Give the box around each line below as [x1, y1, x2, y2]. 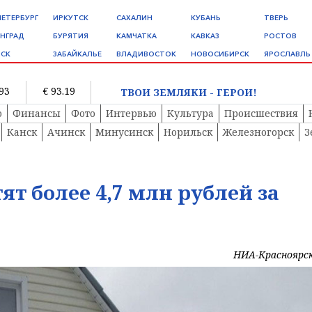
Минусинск [95, 125, 153, 139]
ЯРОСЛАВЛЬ [264, 49, 311, 58]
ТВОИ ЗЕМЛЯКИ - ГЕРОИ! [120, 85, 257, 99]
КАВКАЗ [191, 31, 219, 40]
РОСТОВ [264, 31, 297, 40]
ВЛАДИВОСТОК [116, 49, 176, 58]
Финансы [13, 107, 61, 120]
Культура [167, 107, 214, 120]
